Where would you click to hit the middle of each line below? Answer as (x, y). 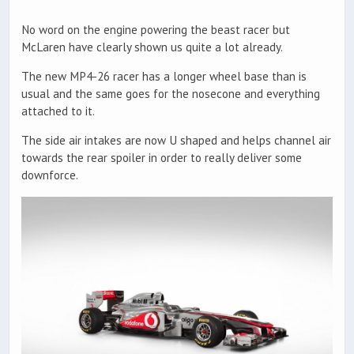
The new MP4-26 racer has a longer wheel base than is (164, 77)
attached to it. (58, 111)
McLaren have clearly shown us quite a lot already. (152, 47)
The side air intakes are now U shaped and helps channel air (176, 141)
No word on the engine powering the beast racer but (156, 29)
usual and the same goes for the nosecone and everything (171, 94)
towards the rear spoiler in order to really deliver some (162, 158)
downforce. (50, 175)
